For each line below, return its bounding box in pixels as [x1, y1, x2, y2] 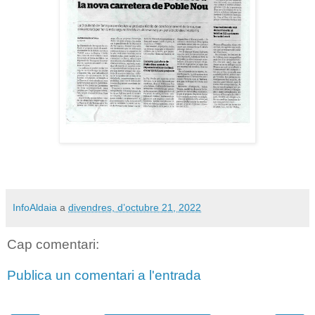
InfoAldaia [13, 201, 57, 213]
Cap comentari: [7, 237, 99, 252]
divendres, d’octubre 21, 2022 [68, 201, 201, 213]
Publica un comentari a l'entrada [7, 267, 201, 283]
